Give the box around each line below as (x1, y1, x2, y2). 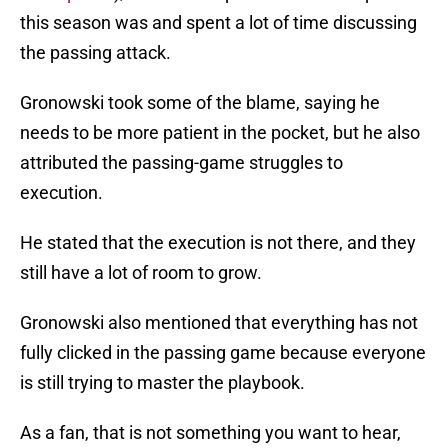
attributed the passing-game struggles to (20, 152, 343, 174)
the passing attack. (20, 42, 171, 64)
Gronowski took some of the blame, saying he (20, 92, 380, 114)
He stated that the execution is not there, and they (20, 232, 416, 254)
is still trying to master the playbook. (20, 372, 305, 394)
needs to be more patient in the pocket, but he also (20, 122, 420, 144)
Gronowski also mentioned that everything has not (20, 312, 418, 334)
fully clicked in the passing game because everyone (20, 342, 426, 364)
